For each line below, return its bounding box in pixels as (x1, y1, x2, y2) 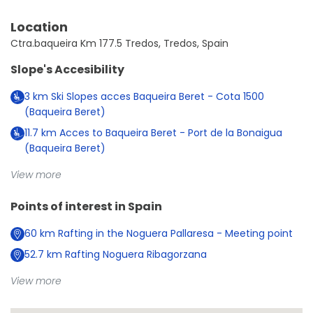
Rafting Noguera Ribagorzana (62, 247, 207, 262)
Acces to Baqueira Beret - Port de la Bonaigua (57, 126, 282, 140)
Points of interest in (10, 198, 128, 215)
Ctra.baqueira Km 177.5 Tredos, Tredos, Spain (10, 36, 228, 51)
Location (10, 18, 68, 36)
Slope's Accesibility (10, 61, 124, 78)
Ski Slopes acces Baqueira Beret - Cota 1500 (48, 89, 264, 104)
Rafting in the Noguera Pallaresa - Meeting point (55, 226, 293, 241)
